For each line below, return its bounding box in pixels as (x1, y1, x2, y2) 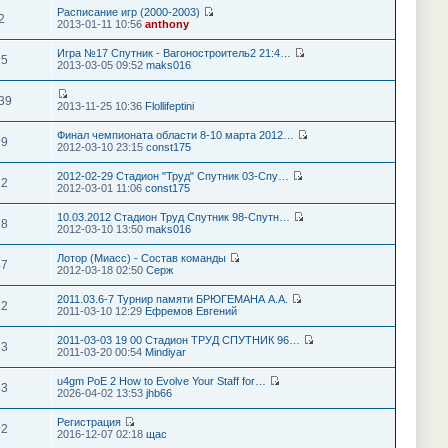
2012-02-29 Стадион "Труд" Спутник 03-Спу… (56, 169, 289, 182)
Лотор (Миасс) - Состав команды (56, 251, 226, 264)
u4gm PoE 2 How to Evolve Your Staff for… (56, 374, 266, 387)
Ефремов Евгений (144, 304, 237, 317)
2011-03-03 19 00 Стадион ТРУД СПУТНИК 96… (56, 333, 300, 346)
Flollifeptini (144, 99, 194, 112)
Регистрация (56, 415, 121, 428)
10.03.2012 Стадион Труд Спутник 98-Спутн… (56, 210, 290, 223)
